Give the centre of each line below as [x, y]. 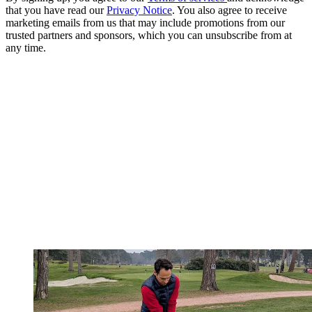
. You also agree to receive [229, 10]
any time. [26, 48]
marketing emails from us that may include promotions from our [145, 23]
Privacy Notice [139, 10]
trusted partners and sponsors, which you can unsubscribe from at [149, 36]
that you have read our [56, 10]
